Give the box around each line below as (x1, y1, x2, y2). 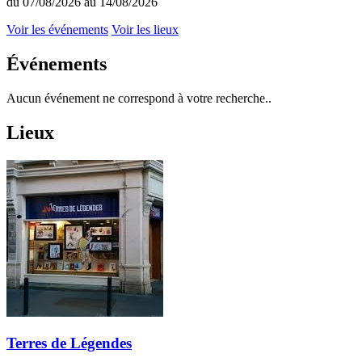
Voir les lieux (112, 23, 179, 37)
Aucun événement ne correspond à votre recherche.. (6, 90, 271, 105)
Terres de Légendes (6, 335, 132, 352)
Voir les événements (6, 23, 108, 37)
